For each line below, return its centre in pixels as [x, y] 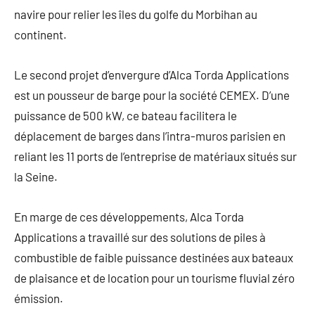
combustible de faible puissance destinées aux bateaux [154, 258]
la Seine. [36, 177]
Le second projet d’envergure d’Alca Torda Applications [152, 75]
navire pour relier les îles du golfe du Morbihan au [136, 14]
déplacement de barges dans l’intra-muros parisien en [150, 136]
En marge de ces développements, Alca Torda [129, 217]
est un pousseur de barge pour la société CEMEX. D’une [152, 95]
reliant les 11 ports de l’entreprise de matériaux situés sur [155, 156]
